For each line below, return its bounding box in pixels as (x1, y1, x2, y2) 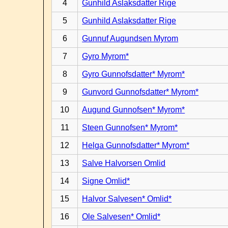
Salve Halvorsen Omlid (82, 159, 166, 167)
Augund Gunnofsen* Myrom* (82, 105, 185, 114)
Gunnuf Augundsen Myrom (82, 34, 179, 43)
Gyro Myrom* (82, 52, 129, 61)
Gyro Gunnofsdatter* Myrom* (82, 70, 185, 78)
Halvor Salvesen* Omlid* (82, 194, 172, 203)
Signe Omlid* (82, 177, 130, 185)
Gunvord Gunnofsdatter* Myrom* (82, 88, 199, 96)
